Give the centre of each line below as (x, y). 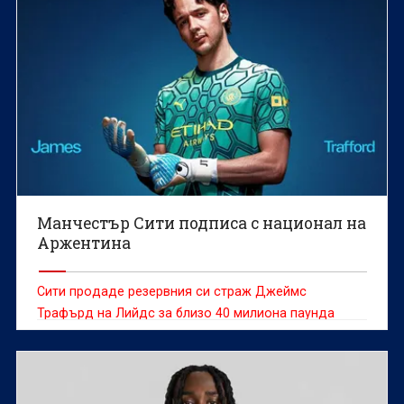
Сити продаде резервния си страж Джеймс (172, 292)
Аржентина (84, 243)
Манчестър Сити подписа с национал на (202, 224)
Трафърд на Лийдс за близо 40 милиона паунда (186, 313)
